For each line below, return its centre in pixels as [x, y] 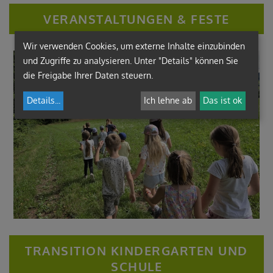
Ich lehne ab [168, 101]
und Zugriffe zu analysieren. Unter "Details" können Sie [131, 60]
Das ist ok [223, 101]
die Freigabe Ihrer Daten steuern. [88, 75]
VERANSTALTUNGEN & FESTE [136, 19]
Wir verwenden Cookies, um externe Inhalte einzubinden [134, 46]
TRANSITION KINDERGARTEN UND [136, 250]
